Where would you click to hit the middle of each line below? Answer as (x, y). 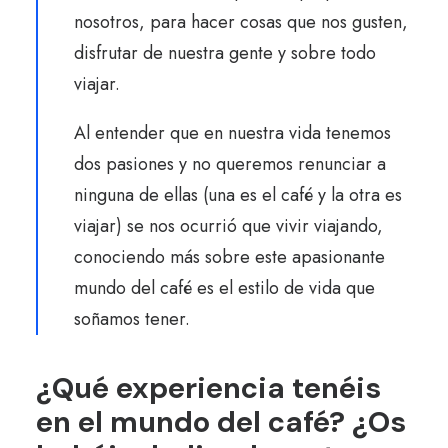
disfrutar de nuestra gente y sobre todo (225, 53)
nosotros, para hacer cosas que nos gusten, (241, 22)
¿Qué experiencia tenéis (208, 388)
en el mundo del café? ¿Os (221, 422)
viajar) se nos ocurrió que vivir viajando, (228, 226)
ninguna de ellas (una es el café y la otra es (238, 195)
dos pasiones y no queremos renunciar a (230, 164)
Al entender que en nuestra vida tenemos (232, 133)
